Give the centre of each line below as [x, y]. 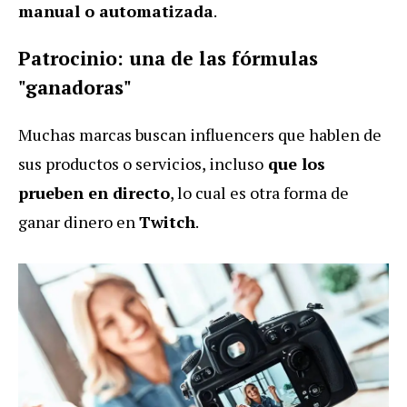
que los [294, 163]
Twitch [167, 221]
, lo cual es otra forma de [259, 192]
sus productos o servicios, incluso [141, 163]
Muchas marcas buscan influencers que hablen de [200, 134]
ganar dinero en [79, 221]
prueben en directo [94, 192]
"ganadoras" [75, 87]
